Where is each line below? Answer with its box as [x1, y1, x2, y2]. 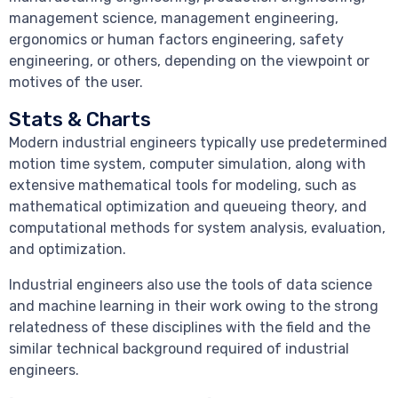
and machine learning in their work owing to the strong [9, 298, 378, 315]
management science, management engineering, [9, 10, 338, 28]
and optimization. [9, 241, 126, 259]
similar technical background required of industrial [9, 340, 349, 358]
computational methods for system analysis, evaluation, [9, 219, 386, 237]
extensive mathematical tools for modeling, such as [9, 177, 356, 195]
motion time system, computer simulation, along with [9, 155, 366, 173]
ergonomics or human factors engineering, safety [9, 31, 344, 49]
